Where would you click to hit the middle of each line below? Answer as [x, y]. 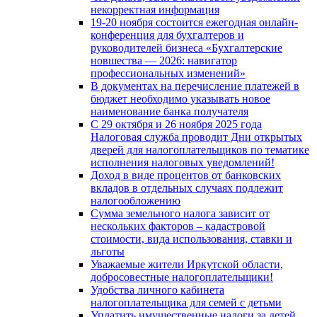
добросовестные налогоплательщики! [182, 277]
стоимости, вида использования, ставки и [191, 238]
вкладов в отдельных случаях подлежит [187, 188]
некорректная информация [155, 9]
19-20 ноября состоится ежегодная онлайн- [194, 22]
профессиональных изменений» [168, 73]
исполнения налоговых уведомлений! [183, 162]
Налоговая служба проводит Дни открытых [196, 137]
